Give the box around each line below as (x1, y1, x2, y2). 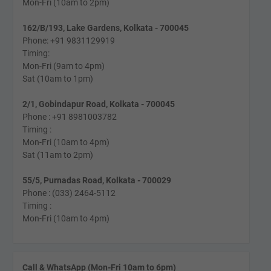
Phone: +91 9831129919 (22, 36, 115, 45)
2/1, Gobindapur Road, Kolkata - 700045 (22, 99, 175, 109)
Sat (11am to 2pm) (22, 150, 93, 160)
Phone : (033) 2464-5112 (22, 188, 116, 198)
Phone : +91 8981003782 (22, 112, 117, 122)
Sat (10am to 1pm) (22, 74, 93, 83)
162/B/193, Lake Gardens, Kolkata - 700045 (22, 23, 189, 33)
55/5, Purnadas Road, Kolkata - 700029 (22, 175, 171, 185)
